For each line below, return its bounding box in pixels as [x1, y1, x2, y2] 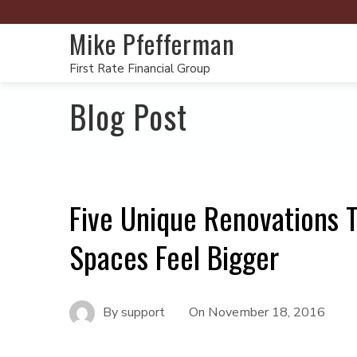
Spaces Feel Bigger [69, 234, 279, 279]
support [121, 303, 165, 321]
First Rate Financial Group [69, 61, 210, 76]
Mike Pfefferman [69, 25, 235, 62]
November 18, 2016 [208, 303, 325, 321]
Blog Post [69, 92, 187, 140]
